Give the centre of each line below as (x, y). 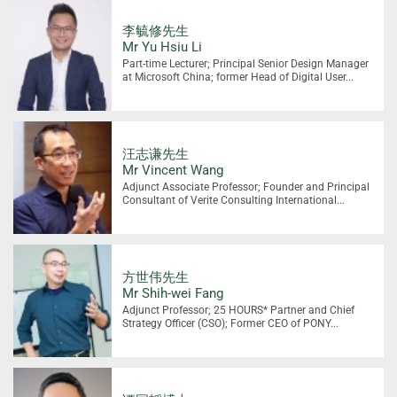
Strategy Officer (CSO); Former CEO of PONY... (231, 323)
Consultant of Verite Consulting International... (234, 201)
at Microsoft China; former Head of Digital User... (238, 78)
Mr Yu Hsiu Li (163, 47)
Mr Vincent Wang (173, 171)
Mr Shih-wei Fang (173, 293)
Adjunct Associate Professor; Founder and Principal (246, 187)
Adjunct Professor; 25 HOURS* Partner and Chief (239, 310)
